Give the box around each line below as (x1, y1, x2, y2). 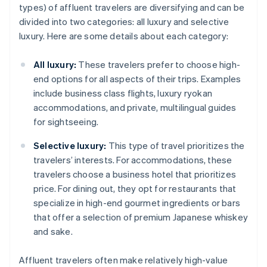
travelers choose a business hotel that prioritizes (33, 168, 237, 181)
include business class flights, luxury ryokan (33, 87, 212, 100)
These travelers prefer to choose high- (76, 58, 241, 71)
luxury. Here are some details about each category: (19, 30, 229, 42)
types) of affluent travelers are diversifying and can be (19, 1, 245, 14)
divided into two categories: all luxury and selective (19, 15, 229, 28)
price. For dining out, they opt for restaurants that (33, 182, 237, 195)
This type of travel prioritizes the (106, 139, 245, 152)
